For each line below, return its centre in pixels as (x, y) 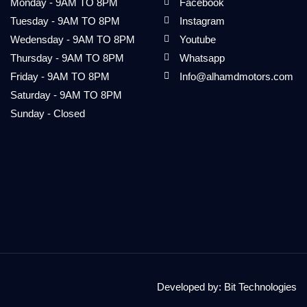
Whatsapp (202, 58)
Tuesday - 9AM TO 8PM (65, 21)
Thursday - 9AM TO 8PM (67, 58)
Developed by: (191, 286)
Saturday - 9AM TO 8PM (66, 95)
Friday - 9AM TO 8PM (60, 76)
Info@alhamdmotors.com (236, 76)
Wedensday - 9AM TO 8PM (73, 39)
